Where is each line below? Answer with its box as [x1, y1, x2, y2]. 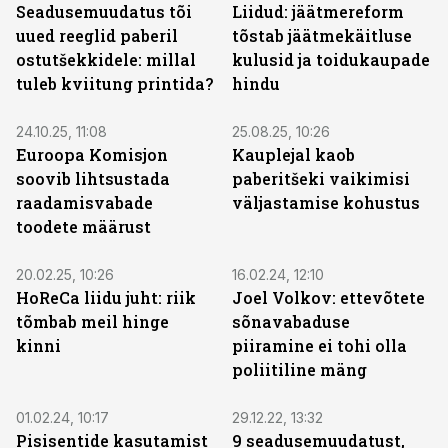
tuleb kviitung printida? [16, 73, 213, 94]
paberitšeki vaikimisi [232, 168, 410, 189]
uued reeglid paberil [16, 25, 178, 46]
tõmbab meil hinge [16, 311, 169, 332]
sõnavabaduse [232, 311, 350, 332]
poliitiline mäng [232, 359, 367, 380]
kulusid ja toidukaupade [232, 49, 430, 70]
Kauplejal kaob [232, 144, 355, 165]
